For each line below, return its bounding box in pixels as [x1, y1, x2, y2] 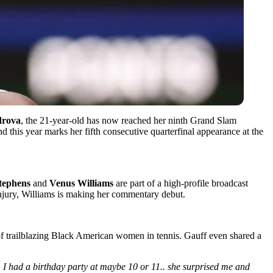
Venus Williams [49, 177, 113, 188]
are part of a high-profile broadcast [113, 177, 248, 188]
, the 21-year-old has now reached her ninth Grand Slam [21, 115, 236, 126]
